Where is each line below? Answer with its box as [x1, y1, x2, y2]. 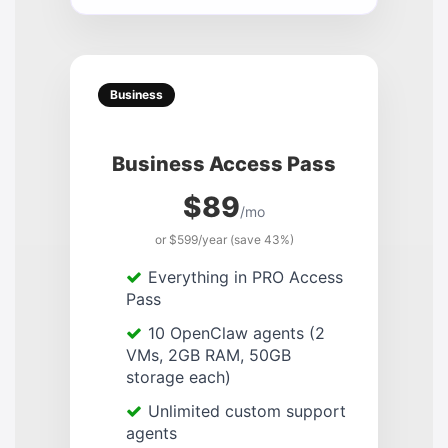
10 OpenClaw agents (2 [148, 322, 325, 343]
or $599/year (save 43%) [154, 231, 294, 247]
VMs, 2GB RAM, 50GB [126, 344, 291, 365]
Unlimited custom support [148, 400, 346, 421]
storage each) [126, 366, 231, 387]
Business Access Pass [112, 151, 336, 176]
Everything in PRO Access [148, 266, 343, 287]
